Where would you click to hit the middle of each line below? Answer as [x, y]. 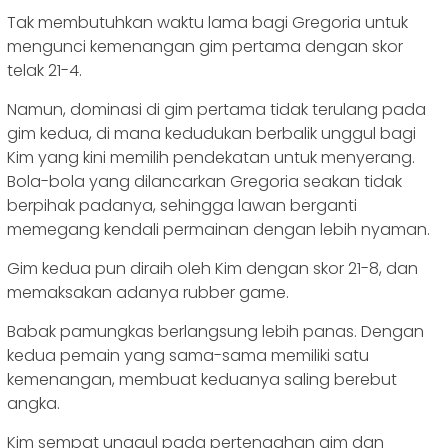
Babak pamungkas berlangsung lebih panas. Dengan [215, 331]
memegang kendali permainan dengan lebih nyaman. [218, 229]
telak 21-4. [44, 70]
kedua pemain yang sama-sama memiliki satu [188, 355]
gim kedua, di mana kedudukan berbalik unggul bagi [211, 133]
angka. [33, 403]
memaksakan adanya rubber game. [148, 292]
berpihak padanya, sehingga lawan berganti [182, 205]
